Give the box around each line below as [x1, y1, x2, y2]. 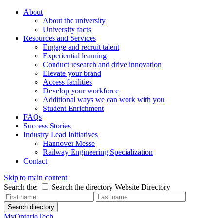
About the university [43, 17, 106, 25]
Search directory [8, 203, 54, 211]
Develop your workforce [43, 87, 119, 95]
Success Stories [23, 122, 71, 130]
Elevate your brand [43, 69, 101, 77]
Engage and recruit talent [43, 43, 119, 51]
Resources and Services [23, 34, 96, 42]
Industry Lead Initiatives [23, 130, 98, 139]
